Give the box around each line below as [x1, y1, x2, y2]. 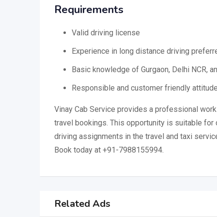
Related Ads [54, 197, 110, 210]
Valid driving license [72, 28, 140, 37]
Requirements [54, 2, 124, 17]
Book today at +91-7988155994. [54, 145, 164, 155]
